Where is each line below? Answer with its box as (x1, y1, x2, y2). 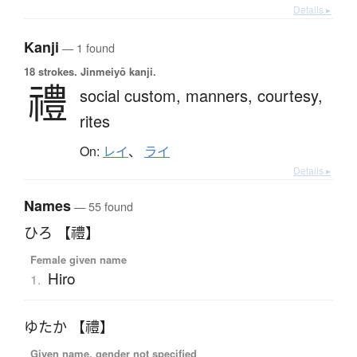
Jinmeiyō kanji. (77, 64, 156, 80)
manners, (186, 84, 257, 108)
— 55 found (71, 198, 133, 215)
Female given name (29, 252, 127, 268)
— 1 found (59, 39, 115, 57)
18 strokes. (24, 64, 77, 80)
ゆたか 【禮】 (24, 317, 114, 337)
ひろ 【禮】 (24, 223, 100, 243)
